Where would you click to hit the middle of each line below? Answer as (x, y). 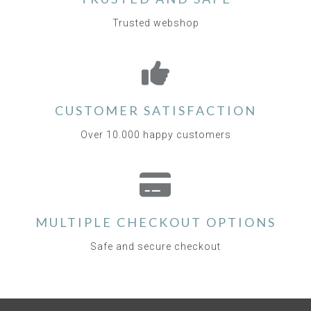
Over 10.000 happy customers (155, 135)
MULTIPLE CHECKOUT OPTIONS (155, 222)
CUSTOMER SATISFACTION (155, 111)
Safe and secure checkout (155, 247)
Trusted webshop (155, 23)
